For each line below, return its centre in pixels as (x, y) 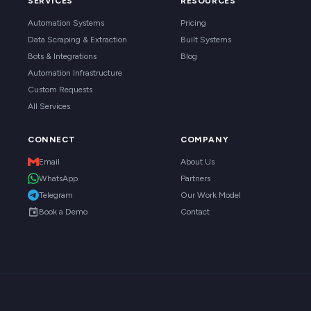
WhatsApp (58, 178)
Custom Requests (60, 90)
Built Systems (206, 40)
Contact (195, 212)
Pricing (193, 23)
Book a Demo (63, 212)
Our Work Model (211, 195)
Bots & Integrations (62, 56)
